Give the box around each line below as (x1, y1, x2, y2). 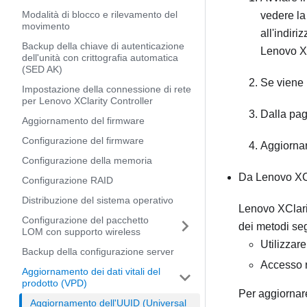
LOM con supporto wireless (22, 226, 140, 237)
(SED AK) (22, 64, 62, 75)
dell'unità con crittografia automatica (22, 52, 178, 63)
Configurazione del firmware (22, 135, 144, 146)
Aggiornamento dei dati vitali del (22, 266, 160, 277)
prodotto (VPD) (22, 278, 87, 288)
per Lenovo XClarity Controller (22, 95, 153, 106)
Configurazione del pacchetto (22, 214, 149, 225)
